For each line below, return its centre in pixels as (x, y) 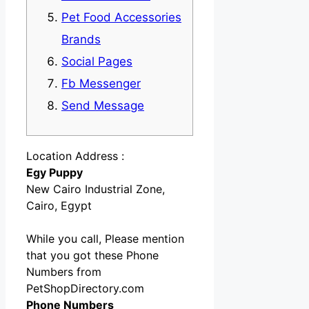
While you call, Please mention (105, 239)
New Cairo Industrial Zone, (96, 189)
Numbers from (64, 272)
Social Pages (97, 62)
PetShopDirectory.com (85, 289)
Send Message (103, 106)
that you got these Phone (92, 256)
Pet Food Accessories (121, 18)
